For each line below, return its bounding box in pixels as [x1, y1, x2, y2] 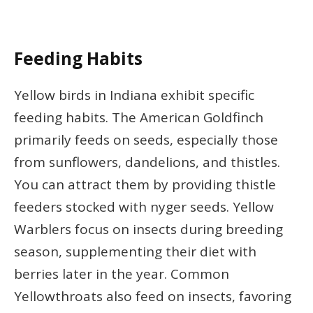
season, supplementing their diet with [14, 242, 256, 261]
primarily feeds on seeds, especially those [14, 131, 278, 150]
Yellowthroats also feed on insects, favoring [14, 287, 291, 306]
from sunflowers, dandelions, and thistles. [14, 153, 280, 172]
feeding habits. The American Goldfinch [14, 108, 263, 127]
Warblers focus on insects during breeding [14, 220, 283, 239]
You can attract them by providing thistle [14, 175, 276, 194]
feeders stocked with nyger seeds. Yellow [14, 198, 274, 217]
